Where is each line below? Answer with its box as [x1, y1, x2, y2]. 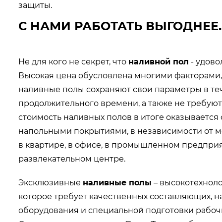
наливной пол [128, 57, 189, 66]
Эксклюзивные [18, 178, 83, 187]
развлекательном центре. [18, 154, 125, 164]
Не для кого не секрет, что [18, 57, 128, 66]
